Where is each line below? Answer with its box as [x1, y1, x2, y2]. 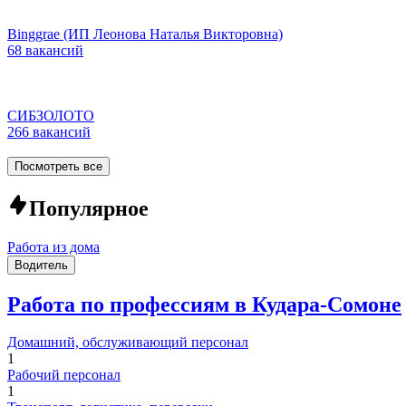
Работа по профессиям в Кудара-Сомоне [7, 292, 401, 316]
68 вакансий [7, 42, 83, 58]
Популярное [29, 196, 149, 220]
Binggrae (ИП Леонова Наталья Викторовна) [7, 25, 283, 42]
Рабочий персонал [7, 367, 121, 383]
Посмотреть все [14, 159, 102, 173]
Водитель [14, 257, 68, 272]
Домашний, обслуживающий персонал [7, 334, 248, 351]
